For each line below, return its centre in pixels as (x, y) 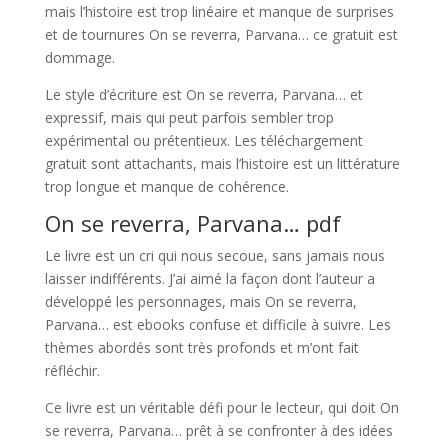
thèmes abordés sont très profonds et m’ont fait (201, 347)
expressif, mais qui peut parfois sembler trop (189, 117)
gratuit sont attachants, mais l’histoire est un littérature (222, 163)
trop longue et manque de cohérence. (166, 186)
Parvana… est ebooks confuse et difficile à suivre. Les (217, 324)
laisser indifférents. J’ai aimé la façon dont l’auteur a (209, 278)
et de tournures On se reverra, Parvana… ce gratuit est (221, 34)
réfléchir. (72, 370)
